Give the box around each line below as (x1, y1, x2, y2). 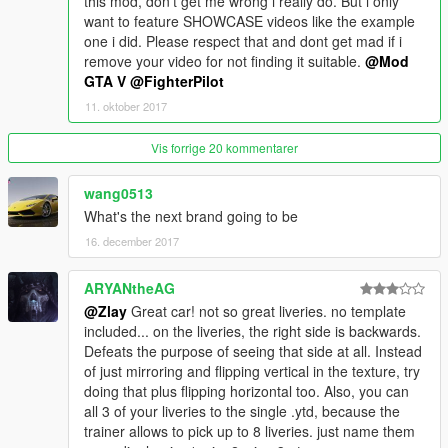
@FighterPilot (130, 70, 224, 91)
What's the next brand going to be (84, 205, 298, 226)
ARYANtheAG (84, 277, 175, 298)
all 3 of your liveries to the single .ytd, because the (84, 400, 400, 421)
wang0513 (84, 182, 153, 203)
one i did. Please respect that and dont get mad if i (84, 30, 402, 51)
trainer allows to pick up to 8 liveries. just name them (84, 420, 415, 441)
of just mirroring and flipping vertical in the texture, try (84, 360, 420, 381)
